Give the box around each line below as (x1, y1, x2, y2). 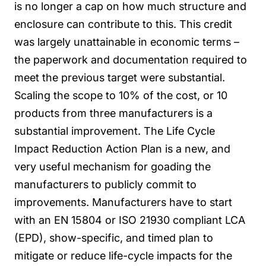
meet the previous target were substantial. (14, 71, 225, 84)
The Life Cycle (144, 124, 215, 137)
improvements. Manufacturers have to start (14, 195, 232, 208)
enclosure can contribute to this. (14, 17, 176, 30)
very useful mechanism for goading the (14, 160, 211, 173)
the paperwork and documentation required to (14, 53, 247, 66)
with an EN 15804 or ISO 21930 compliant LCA (14, 213, 245, 226)
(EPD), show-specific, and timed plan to (14, 231, 213, 244)
